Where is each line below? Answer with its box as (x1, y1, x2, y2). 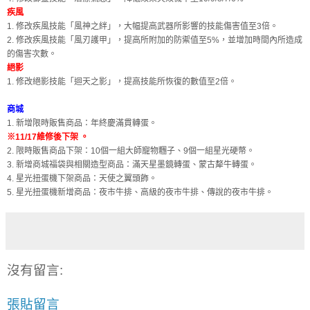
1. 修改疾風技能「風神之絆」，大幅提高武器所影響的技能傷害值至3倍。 (7, 21, 278, 32)
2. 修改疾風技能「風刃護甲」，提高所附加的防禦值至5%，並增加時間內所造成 (7, 35, 302, 46)
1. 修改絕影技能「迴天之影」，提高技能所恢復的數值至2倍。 (7, 77, 237, 87)
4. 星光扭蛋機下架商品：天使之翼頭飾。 (7, 174, 157, 184)
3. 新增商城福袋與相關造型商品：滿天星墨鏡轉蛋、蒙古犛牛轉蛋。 (7, 160, 257, 170)
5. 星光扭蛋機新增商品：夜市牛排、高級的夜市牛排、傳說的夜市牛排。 (7, 188, 273, 198)
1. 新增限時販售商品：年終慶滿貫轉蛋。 (7, 118, 157, 129)
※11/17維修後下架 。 (7, 132, 89, 143)
